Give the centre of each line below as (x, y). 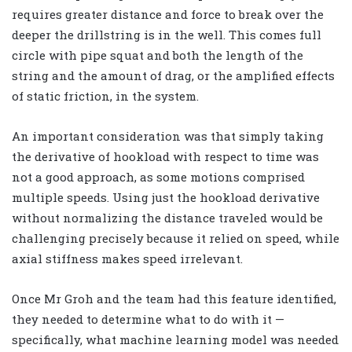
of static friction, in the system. (105, 95)
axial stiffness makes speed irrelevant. (127, 258)
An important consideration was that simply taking (168, 136)
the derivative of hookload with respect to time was (165, 156)
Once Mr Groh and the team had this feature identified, (174, 298)
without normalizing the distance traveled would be (167, 217)
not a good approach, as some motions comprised (158, 176)
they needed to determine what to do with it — (148, 319)
